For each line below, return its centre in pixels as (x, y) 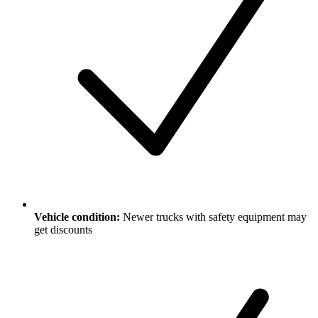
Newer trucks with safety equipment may (215, 217)
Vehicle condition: (77, 217)
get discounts (63, 230)
